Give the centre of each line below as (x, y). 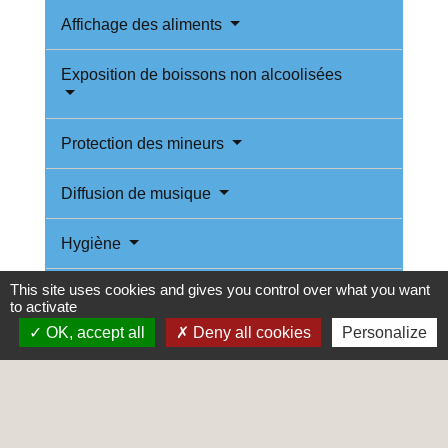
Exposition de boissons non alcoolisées (201, 75)
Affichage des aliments (143, 25)
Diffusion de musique (138, 194)
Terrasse (93, 344)
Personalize (384, 332)
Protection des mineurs (144, 144)
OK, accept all (93, 332)
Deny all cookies (249, 332)
